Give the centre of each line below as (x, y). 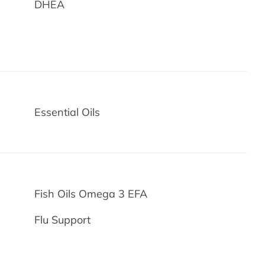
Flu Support (63, 220)
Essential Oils (67, 112)
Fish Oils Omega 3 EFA (91, 194)
